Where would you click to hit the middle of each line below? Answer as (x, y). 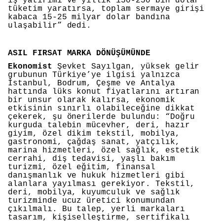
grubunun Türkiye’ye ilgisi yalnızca (94, 75)
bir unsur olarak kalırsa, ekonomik (92, 100)
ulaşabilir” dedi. (50, 26)
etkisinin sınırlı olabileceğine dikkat (101, 109)
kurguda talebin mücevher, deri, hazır (99, 126)
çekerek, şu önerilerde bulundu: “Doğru (101, 117)
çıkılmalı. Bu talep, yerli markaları (96, 209)
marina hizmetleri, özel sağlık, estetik (104, 151)
